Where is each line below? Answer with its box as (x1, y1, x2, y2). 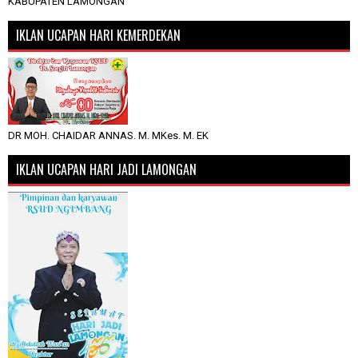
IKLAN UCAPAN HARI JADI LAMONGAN (16, 159, 197, 179)
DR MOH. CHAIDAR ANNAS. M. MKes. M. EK (8, 129, 209, 141)
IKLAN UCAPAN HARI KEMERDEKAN (16, 25, 181, 45)
